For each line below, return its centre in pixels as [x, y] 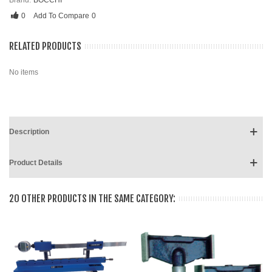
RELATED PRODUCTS [45, 46]
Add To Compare [61, 16]
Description [29, 132]
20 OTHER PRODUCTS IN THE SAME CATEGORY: [92, 199]
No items [24, 72]
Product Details [36, 163]
